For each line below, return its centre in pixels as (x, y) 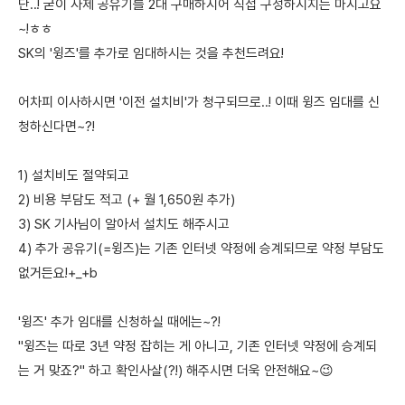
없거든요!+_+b (58, 273)
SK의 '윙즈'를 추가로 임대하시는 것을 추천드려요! (151, 54)
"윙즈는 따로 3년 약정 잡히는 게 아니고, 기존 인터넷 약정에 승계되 (198, 347)
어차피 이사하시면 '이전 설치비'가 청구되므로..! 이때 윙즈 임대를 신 (199, 103)
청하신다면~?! (57, 127)
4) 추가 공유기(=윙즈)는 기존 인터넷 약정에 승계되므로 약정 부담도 (201, 249)
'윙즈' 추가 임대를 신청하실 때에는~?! (119, 322)
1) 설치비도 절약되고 (74, 176)
